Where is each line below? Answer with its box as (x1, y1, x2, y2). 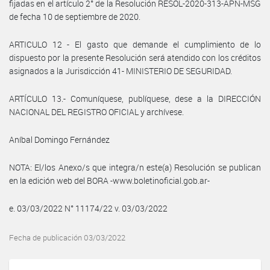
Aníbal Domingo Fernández (9, 133, 110, 145)
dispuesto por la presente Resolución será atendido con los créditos (9, 51, 261, 63)
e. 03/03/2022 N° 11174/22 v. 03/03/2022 (9, 202, 168, 214)
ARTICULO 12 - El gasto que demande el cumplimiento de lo (9, 38, 261, 50)
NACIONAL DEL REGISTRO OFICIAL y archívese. (9, 105, 184, 118)
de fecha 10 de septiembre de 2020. (9, 10, 140, 22)
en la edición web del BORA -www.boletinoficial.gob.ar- (9, 174, 210, 186)
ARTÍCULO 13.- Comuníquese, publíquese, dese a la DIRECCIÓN (9, 92, 261, 104)
